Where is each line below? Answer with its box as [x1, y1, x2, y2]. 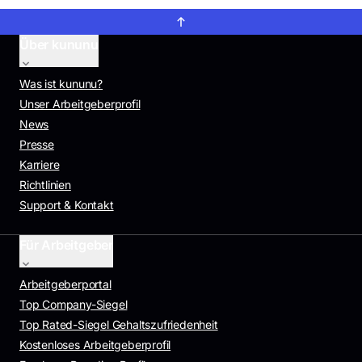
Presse [19, 137, 54, 151]
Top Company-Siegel [19, 297, 128, 311]
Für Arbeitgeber [19, 237, 113, 253]
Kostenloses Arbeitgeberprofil [19, 338, 171, 351]
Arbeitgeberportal [19, 277, 112, 291]
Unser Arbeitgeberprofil [19, 97, 141, 111]
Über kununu [19, 36, 99, 53]
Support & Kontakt [19, 198, 114, 212]
